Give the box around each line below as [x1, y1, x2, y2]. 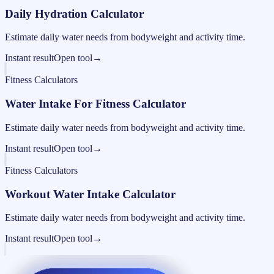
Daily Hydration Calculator [5, 7, 144, 20]
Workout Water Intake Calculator [5, 187, 176, 201]
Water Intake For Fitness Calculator [5, 97, 186, 111]
